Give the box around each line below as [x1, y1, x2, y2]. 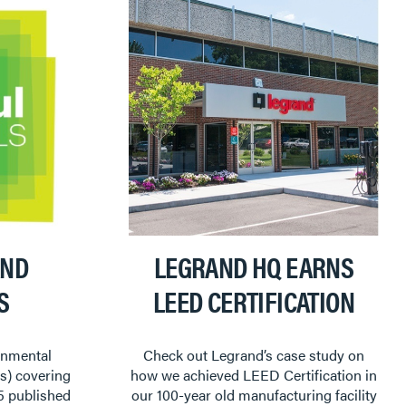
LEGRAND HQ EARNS [153, 246, 354, 287]
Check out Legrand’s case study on [143, 344, 364, 366]
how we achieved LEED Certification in [130, 364, 377, 386]
